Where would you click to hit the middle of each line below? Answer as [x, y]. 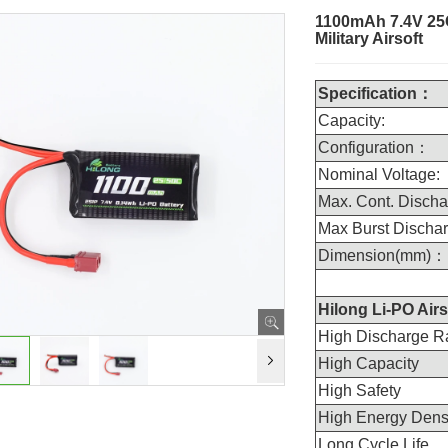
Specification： [375, 93]
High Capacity [368, 363]
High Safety [359, 390]
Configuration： [373, 147]
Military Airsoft [368, 38]
